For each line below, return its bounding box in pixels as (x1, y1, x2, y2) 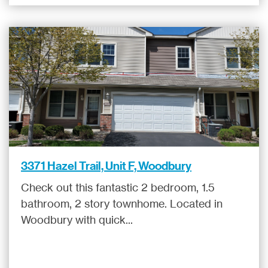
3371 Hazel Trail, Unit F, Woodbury (21, 159, 191, 173)
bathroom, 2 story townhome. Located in (21, 197, 223, 211)
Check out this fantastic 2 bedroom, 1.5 (21, 181, 215, 194)
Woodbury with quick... (21, 213, 133, 227)
